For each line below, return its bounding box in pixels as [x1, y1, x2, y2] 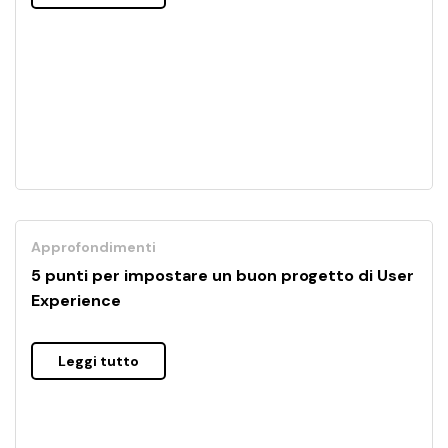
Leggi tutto [58, 351, 140, 370]
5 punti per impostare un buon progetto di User [31, 265, 414, 287]
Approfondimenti [31, 238, 156, 257]
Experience [31, 290, 121, 312]
